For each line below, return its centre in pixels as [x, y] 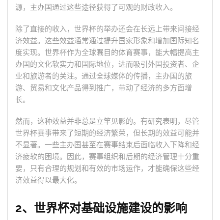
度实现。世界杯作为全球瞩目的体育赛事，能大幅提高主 [107, 53]
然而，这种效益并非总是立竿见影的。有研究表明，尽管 [107, 121]
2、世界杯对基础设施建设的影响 [101, 208]
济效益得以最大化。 [48, 180]
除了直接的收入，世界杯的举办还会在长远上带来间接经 [107, 29]
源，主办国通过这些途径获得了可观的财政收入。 [96, 7]
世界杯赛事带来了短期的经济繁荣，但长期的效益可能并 [107, 133]
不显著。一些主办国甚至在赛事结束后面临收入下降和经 [107, 145]
